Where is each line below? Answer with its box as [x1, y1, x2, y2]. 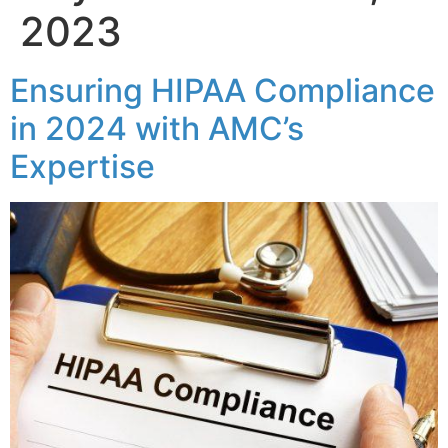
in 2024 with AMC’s [10, 109, 304, 148]
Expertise [10, 147, 163, 186]
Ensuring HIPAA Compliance [10, 71, 435, 110]
